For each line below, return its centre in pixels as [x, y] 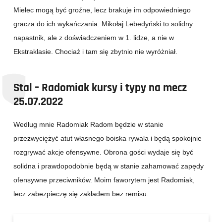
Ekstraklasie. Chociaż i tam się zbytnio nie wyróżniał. [96, 52]
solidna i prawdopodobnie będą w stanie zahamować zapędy [109, 166]
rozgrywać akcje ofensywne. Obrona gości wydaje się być [103, 152]
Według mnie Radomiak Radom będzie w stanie [88, 125]
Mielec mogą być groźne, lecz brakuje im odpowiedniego [102, 10]
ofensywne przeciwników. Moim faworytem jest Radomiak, [104, 180]
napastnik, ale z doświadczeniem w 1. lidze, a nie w [94, 38]
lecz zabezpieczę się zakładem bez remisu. [81, 194]
